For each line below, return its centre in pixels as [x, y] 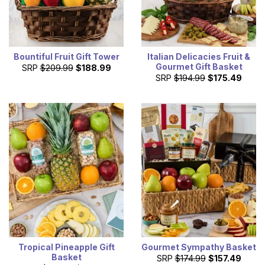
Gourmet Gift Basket [199, 66]
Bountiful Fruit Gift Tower [66, 56]
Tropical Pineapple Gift [66, 247]
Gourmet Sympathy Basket [199, 247]
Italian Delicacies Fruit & [199, 56]
